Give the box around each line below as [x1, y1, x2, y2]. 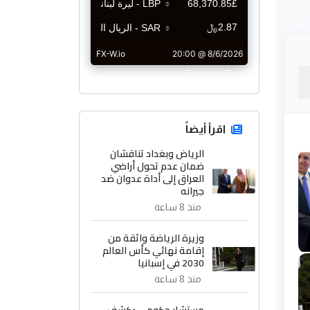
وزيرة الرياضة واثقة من [108, 229, 205, 248]
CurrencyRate [185, 63, 248, 84]
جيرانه [181, 182, 205, 201]
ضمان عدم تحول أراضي [111, 157, 205, 176]
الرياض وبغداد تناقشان [110, 145, 205, 163]
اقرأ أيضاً [185, 123, 226, 136]
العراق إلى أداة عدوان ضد [101, 170, 205, 188]
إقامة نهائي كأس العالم [102, 241, 205, 260]
